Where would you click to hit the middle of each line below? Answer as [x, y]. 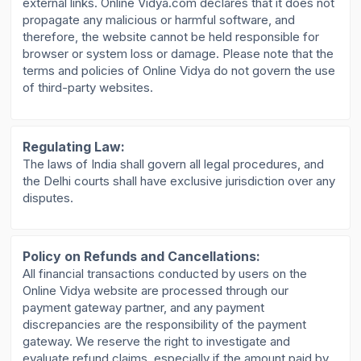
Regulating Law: [74, 146]
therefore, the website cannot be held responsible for [171, 37]
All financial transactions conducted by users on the [165, 273]
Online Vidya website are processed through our [156, 290]
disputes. [48, 197]
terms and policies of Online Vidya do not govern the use [179, 71]
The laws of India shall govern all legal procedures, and [174, 164]
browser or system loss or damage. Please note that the [178, 54]
